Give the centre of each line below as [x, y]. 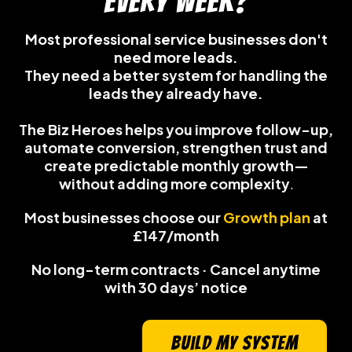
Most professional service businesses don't [176, 38]
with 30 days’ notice [176, 287]
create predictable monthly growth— [176, 165]
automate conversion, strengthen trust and [176, 147]
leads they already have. [176, 93]
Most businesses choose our [124, 217]
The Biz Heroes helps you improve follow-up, [176, 129]
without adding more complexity [174, 183]
